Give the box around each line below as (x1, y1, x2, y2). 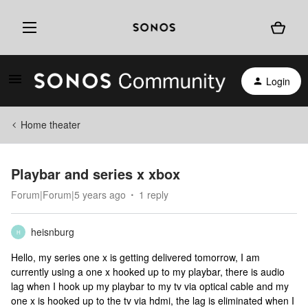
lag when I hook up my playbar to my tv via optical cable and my (11, 279, 289, 293)
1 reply (139, 188, 168, 201)
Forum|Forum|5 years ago (11, 188, 126, 201)
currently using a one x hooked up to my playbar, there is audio (11, 265, 285, 278)
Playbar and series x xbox (11, 164, 180, 184)
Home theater (21, 118, 80, 131)
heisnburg (31, 225, 74, 239)
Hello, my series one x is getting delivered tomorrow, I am (11, 250, 260, 264)
